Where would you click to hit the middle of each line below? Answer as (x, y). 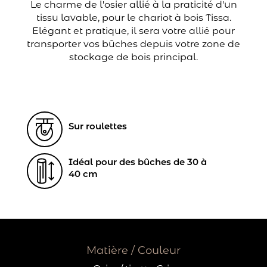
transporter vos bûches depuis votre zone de (133, 44)
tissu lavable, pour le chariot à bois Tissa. (133, 18)
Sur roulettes (97, 126)
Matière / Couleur (133, 251)
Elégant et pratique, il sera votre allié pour (133, 31)
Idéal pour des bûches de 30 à (137, 162)
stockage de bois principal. (133, 57)
